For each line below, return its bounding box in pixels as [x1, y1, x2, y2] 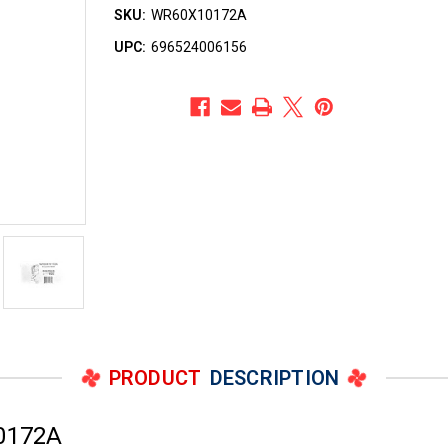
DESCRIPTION [209, 366, 340, 391]
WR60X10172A [151, 7, 248, 24]
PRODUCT [108, 366, 202, 391]
